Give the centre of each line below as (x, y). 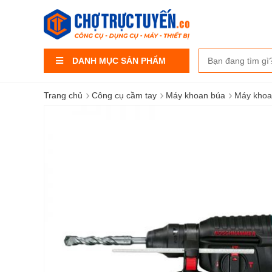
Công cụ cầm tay (124, 95)
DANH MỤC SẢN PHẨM (119, 61)
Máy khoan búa (195, 95)
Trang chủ (63, 95)
